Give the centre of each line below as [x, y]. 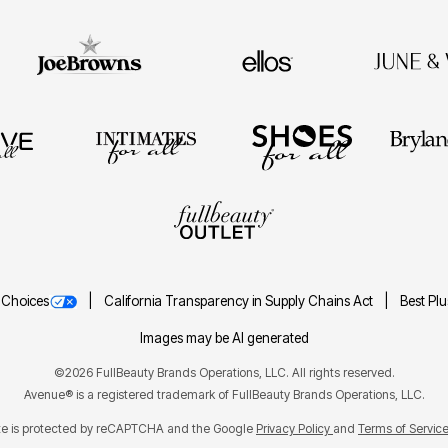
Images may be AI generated [224, 337]
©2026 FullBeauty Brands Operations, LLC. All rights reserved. [224, 372]
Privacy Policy [294, 428]
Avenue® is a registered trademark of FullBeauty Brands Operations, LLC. [224, 394]
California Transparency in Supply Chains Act [239, 300]
